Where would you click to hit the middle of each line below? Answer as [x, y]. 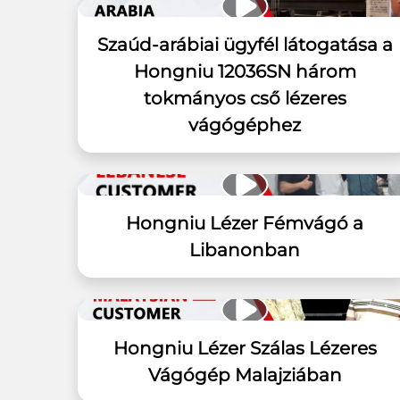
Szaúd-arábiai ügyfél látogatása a [245, 45]
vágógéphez [245, 125]
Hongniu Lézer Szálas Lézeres [245, 348]
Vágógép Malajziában [245, 375]
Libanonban [245, 250]
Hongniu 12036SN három [245, 71]
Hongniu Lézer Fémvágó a [245, 223]
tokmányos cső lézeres [245, 98]
